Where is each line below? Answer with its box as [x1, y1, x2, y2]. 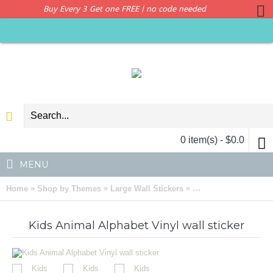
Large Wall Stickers [110, 183, 183, 193]
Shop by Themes [37, 183, 101, 193]
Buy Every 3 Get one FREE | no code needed [43, 4, 206, 13]
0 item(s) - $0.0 [180, 135, 244, 145]
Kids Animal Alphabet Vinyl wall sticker [29, 219, 244, 232]
